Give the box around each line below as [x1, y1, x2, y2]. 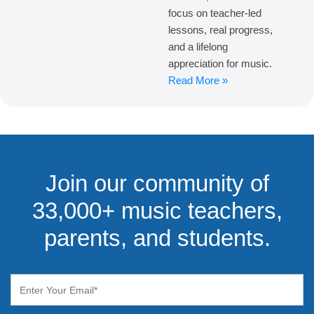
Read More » [168, 74, 228, 87]
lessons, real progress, [168, 24, 273, 36]
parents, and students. [43, 225, 271, 252]
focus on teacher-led [168, 7, 261, 20]
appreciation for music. [168, 57, 272, 70]
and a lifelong [168, 41, 228, 53]
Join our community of [45, 170, 269, 197]
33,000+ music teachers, [32, 198, 282, 224]
